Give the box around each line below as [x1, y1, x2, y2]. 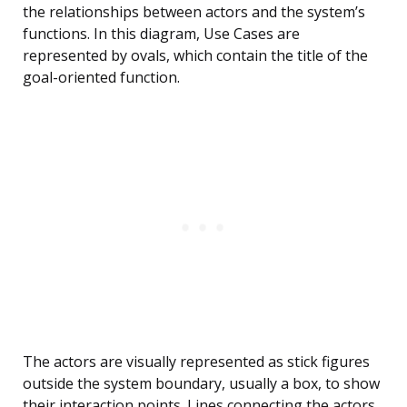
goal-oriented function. [23, 67, 180, 88]
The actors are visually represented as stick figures [23, 352, 370, 372]
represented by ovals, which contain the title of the [23, 45, 368, 66]
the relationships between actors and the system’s [23, 2, 365, 23]
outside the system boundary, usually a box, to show [23, 373, 380, 394]
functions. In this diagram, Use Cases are [23, 24, 300, 45]
